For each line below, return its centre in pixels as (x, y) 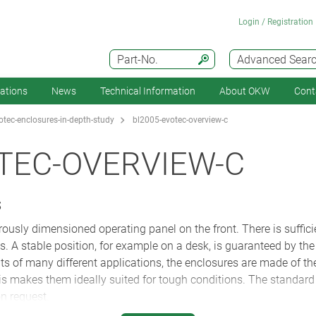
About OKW (245, 91)
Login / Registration (276, 22)
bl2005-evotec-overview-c (180, 120)
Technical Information (148, 91)
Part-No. (138, 60)
